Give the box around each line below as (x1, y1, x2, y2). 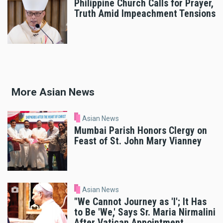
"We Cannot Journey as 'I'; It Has (74, 196, 207, 208)
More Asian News (11, 86, 95, 98)
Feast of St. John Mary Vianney (74, 135, 202, 147)
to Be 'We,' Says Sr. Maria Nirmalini (74, 207, 216, 219)
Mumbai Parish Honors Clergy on (74, 124, 207, 136)
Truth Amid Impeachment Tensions (74, 8, 216, 20)
